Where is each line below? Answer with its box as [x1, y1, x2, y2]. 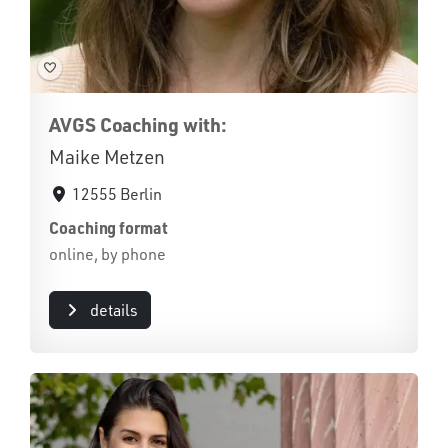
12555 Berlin [72, 183, 163, 204]
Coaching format [49, 216, 168, 238]
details [89, 299, 138, 320]
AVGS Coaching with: [49, 111, 227, 137]
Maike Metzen [49, 144, 166, 169]
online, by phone [49, 243, 166, 264]
